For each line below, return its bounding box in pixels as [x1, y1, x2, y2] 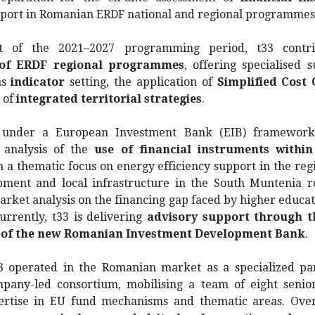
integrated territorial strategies [16, 92, 202, 105]
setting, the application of [70, 75, 217, 89]
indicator [11, 75, 70, 89]
